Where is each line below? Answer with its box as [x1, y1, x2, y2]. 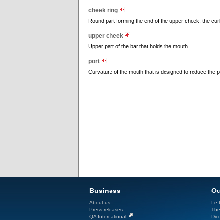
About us [89, 200, 110, 205]
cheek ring [88, 7, 119, 14]
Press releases [89, 207, 123, 212]
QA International [89, 214, 126, 219]
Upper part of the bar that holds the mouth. [88, 43, 189, 49]
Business [89, 187, 121, 194]
